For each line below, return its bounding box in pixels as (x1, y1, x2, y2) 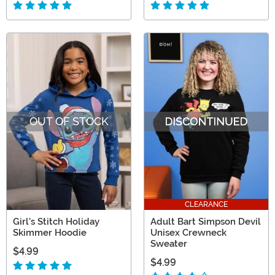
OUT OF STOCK (29, 114, 109, 128)
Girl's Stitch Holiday (13, 216, 99, 228)
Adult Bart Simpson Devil (150, 216, 261, 228)
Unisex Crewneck (150, 227, 227, 239)
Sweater (150, 238, 187, 250)
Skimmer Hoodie (13, 227, 87, 239)
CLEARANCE (185, 200, 228, 209)
